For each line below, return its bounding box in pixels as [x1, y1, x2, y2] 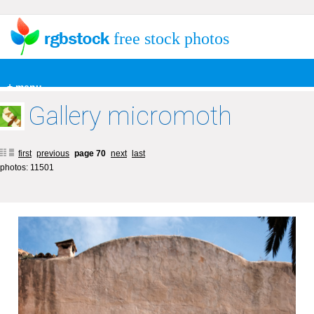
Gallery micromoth [28, 102, 232, 131]
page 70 [74, 149, 108, 158]
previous [36, 149, 69, 158]
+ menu [7, 81, 42, 93]
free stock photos [114, 29, 229, 48]
